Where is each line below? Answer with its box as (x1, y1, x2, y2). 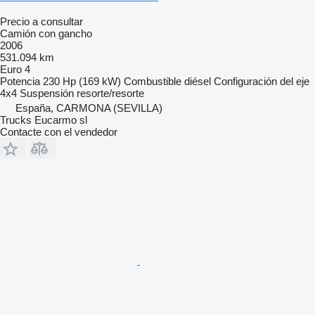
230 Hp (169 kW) (43, 75, 121, 88)
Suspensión (20, 87, 74, 100)
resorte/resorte (77, 87, 144, 100)
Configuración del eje (214, 75, 309, 88)
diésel (184, 75, 211, 88)
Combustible (124, 75, 181, 88)
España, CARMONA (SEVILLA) (15, 102, 162, 115)
